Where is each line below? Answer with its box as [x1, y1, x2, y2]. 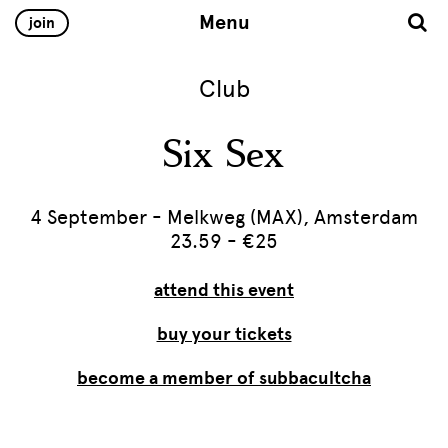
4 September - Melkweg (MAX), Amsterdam [30, 205, 418, 229]
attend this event [154, 279, 294, 301]
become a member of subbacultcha [77, 367, 371, 389]
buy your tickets [156, 323, 292, 345]
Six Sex [163, 130, 285, 182]
